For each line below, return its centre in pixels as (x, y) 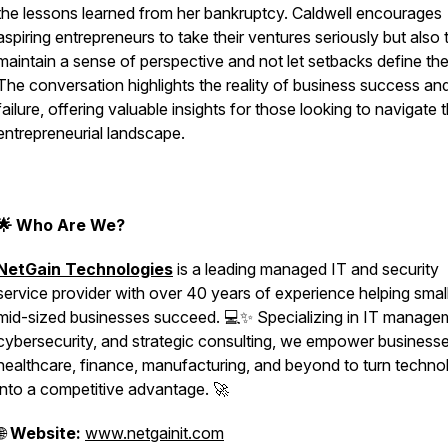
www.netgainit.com (154, 433)
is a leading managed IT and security (306, 269)
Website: (45, 433)
